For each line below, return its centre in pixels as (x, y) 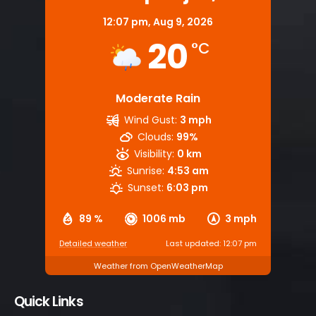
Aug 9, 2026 (183, 22)
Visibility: (154, 154)
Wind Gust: (151, 120)
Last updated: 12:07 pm (211, 244)
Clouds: (156, 137)
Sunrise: (146, 171)
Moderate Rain (158, 99)
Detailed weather (93, 244)
